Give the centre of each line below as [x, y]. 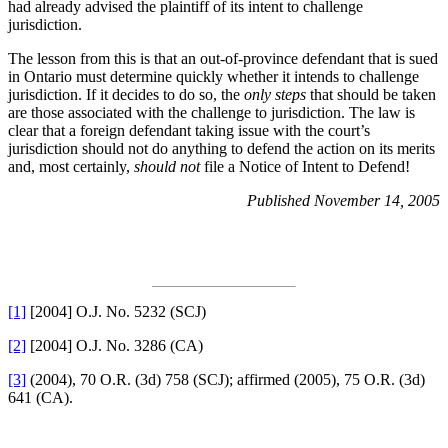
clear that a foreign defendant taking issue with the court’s [189, 130]
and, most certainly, [71, 166]
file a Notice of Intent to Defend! [305, 166]
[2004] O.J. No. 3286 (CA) [114, 345]
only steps [277, 94]
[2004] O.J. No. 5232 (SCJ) [116, 311]
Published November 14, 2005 [343, 200]
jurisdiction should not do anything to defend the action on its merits [221, 148]
